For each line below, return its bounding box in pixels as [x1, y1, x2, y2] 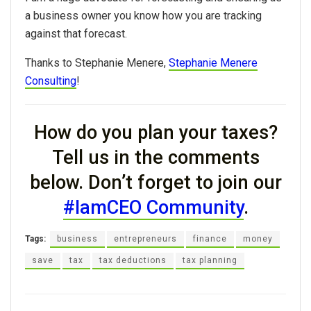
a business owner [25, 8, 114, 22]
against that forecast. [25, 26, 127, 40]
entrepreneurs [114, 234, 177, 244]
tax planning [183, 255, 237, 266]
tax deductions [99, 255, 167, 266]
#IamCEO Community [62, 196, 244, 219]
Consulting [25, 74, 76, 87]
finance [193, 234, 227, 244]
